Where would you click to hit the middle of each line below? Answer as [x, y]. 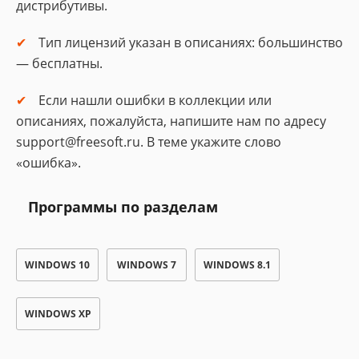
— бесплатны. [59, 63]
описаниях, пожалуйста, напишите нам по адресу [171, 121]
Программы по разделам [123, 207]
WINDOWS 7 [147, 265]
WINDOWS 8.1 [237, 265]
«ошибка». [48, 163]
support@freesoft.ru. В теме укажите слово [149, 142]
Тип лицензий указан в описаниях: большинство [191, 42]
